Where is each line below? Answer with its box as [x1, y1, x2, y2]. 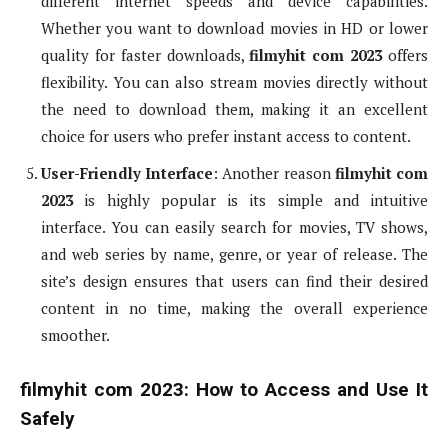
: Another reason [213, 163, 335, 184]
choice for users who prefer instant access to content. [41, 126, 411, 147]
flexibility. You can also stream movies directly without [41, 72, 428, 93]
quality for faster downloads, [41, 45, 250, 66]
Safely [20, 407, 75, 431]
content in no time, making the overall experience [41, 298, 428, 319]
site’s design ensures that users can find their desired [41, 271, 428, 292]
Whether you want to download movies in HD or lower [41, 18, 428, 39]
